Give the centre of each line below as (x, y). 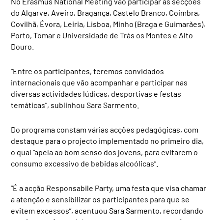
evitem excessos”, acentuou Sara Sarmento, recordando (107, 210)
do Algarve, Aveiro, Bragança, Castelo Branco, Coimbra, (106, 12)
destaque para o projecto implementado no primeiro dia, (108, 140)
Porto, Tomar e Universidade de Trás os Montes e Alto (102, 35)
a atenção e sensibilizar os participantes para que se (100, 199)
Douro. (23, 46)
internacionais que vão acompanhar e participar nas (99, 82)
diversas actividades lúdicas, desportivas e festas (96, 93)
